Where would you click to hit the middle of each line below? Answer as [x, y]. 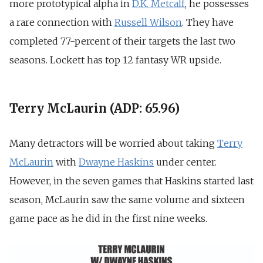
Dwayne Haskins [116, 162]
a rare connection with [62, 23]
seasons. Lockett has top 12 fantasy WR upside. [115, 60]
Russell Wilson [148, 23]
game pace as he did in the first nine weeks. [109, 219]
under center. [185, 162]
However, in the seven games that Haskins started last [131, 181]
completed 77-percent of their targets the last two [122, 41]
